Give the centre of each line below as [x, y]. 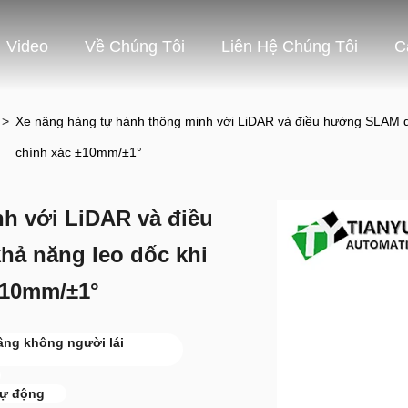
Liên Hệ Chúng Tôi [290, 47]
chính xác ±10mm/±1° [79, 152]
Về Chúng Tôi [135, 47]
